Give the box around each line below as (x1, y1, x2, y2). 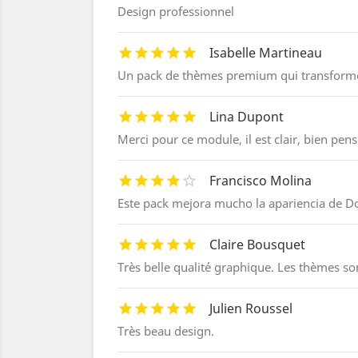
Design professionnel (117, 3, 234, 19)
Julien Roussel (209, 300, 292, 317)
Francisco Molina (209, 172, 312, 189)
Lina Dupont (209, 108, 284, 125)
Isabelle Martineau (209, 44, 322, 62)
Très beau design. (117, 323, 214, 339)
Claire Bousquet (209, 236, 305, 253)
